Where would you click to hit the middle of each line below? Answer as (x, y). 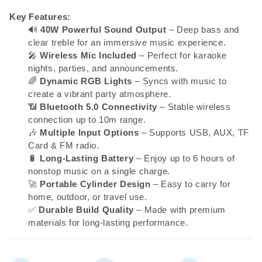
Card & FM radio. (64, 145)
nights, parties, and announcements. (104, 68)
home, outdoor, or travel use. (88, 197)
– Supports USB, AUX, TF (194, 132)
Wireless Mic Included (88, 55)
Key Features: (40, 17)
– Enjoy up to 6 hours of (184, 158)
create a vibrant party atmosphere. (100, 94)
